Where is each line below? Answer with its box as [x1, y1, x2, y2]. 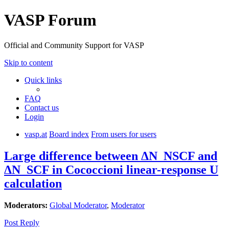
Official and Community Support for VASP [4, 40, 144, 50]
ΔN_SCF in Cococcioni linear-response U [4, 163, 218, 176]
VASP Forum [4, 11, 97, 30]
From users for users [91, 129, 156, 139]
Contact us [25, 103, 59, 112]
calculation [4, 176, 62, 190]
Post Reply [4, 218, 39, 227]
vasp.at [25, 129, 47, 139]
